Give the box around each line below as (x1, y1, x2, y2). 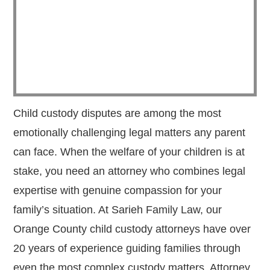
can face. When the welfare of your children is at (13, 146, 245, 159)
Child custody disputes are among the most (13, 107, 222, 120)
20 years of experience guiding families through (13, 242, 241, 255)
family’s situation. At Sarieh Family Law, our (13, 204, 222, 216)
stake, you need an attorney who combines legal (13, 165, 246, 178)
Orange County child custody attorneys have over (13, 223, 251, 236)
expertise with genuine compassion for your (13, 184, 222, 197)
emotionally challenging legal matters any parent (13, 127, 246, 139)
